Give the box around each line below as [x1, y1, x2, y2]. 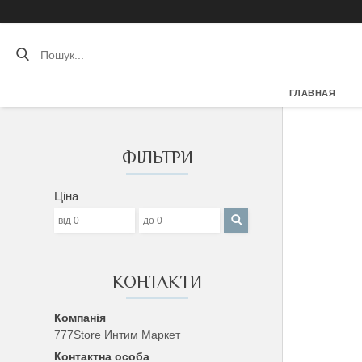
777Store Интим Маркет [54, 328, 181, 341]
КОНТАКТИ [112, 271, 203, 292]
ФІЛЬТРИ [121, 147, 193, 167]
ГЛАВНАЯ [288, 88, 336, 98]
